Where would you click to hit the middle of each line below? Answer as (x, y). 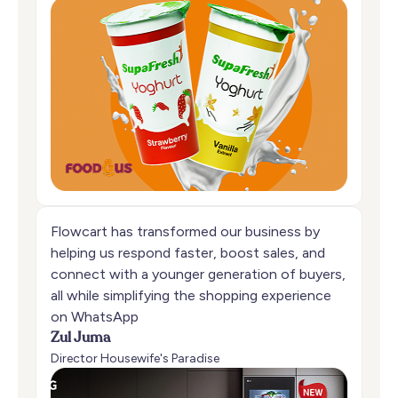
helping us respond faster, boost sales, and (188, 253)
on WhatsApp (95, 317)
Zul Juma (80, 339)
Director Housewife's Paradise (135, 359)
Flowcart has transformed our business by (185, 232)
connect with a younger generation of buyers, (198, 275)
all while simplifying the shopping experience (191, 296)
